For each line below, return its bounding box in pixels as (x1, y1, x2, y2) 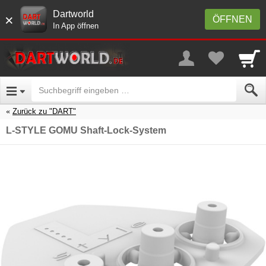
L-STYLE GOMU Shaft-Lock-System (6, 125, 166, 135)
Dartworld (53, 9, 94, 19)
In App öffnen (53, 21, 99, 30)
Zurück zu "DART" (12, 106, 76, 116)
